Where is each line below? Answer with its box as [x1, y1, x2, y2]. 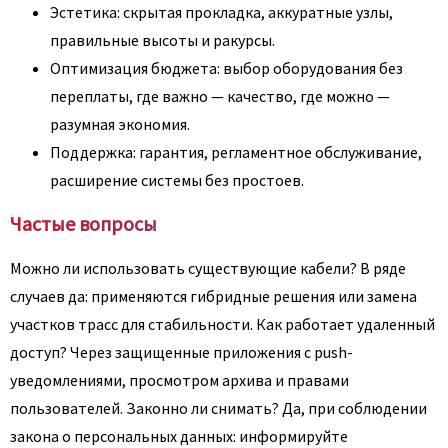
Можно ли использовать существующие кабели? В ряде [10, 257, 406, 278]
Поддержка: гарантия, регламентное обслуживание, [50, 141, 422, 162]
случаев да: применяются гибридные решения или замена [10, 285, 417, 306]
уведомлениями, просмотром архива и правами [10, 369, 349, 390]
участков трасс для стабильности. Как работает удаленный [10, 313, 435, 334]
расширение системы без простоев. [50, 169, 304, 190]
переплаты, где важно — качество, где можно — [50, 85, 390, 106]
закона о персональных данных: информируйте [10, 425, 348, 446]
